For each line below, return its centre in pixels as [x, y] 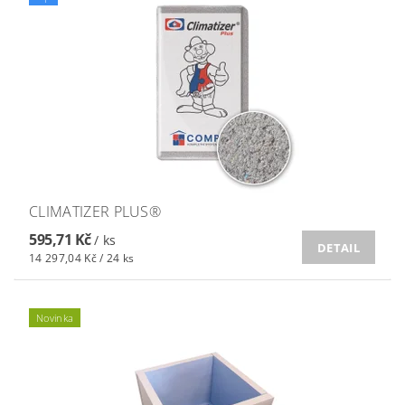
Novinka [55, 318]
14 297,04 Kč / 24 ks [82, 259]
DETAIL [339, 247]
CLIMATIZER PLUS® [95, 212]
